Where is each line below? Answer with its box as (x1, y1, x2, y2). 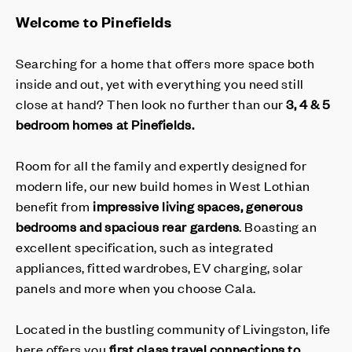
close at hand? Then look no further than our (16, 94, 287, 112)
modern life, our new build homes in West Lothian (16, 176, 310, 194)
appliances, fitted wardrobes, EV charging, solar (16, 258, 303, 276)
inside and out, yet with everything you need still (16, 74, 305, 92)
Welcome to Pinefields (16, 11, 172, 31)
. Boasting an (239, 217, 317, 235)
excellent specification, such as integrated (16, 237, 273, 255)
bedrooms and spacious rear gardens (16, 217, 240, 235)
